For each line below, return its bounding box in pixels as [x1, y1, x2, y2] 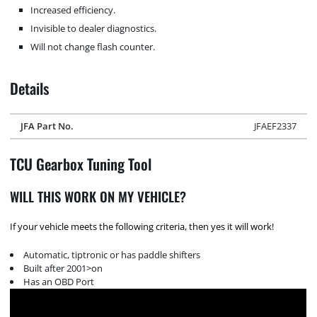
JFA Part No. [20, 119, 74, 132]
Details [10, 77, 50, 99]
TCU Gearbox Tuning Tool [10, 152, 152, 175]
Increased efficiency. [30, 3, 116, 16]
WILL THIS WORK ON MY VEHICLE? [10, 187, 187, 207]
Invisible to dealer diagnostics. [30, 21, 157, 35]
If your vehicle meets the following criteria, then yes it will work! [10, 219, 275, 233]
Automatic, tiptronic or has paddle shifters [23, 248, 201, 262]
